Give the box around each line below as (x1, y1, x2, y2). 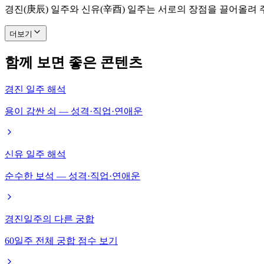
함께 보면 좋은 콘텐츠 (5, 55, 143, 71)
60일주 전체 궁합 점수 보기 (5, 236, 118, 246)
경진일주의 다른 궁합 (5, 214, 94, 225)
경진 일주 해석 (5, 84, 66, 95)
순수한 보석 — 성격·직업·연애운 (5, 171, 140, 181)
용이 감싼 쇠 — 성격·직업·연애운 (5, 106, 143, 117)
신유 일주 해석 (5, 149, 66, 160)
